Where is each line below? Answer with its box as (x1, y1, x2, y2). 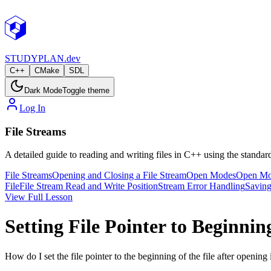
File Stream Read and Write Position (19, 181, 158, 192)
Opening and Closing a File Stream (52, 170, 186, 181)
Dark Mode (24, 86, 62, 95)
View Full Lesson (5, 192, 73, 203)
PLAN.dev (38, 53, 80, 64)
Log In (19, 103, 45, 113)
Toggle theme (62, 86, 109, 95)
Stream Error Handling (158, 181, 245, 192)
